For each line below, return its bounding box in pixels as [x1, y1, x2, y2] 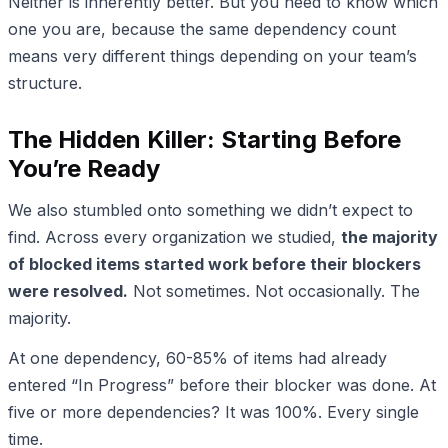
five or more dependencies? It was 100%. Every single [8, 402, 419, 423]
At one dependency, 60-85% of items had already [8, 348, 387, 369]
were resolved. [8, 280, 128, 301]
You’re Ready [8, 154, 160, 184]
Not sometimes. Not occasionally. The [128, 280, 420, 301]
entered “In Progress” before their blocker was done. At [8, 375, 436, 396]
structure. [8, 73, 82, 94]
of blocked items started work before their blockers [8, 253, 421, 274]
